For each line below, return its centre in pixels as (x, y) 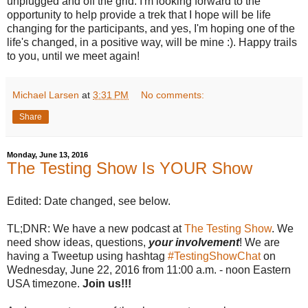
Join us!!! (107, 283)
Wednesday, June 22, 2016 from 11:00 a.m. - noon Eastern (149, 269)
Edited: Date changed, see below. (89, 201)
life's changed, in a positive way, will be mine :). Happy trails (152, 42)
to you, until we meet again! (73, 56)
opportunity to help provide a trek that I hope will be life (139, 14)
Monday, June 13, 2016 (47, 154)
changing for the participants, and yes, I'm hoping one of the (151, 28)
